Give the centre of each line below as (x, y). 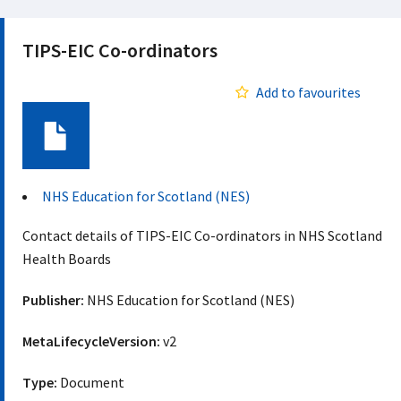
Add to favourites (308, 92)
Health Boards (67, 259)
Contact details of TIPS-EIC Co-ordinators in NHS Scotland (202, 235)
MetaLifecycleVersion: (91, 341)
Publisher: (53, 300)
